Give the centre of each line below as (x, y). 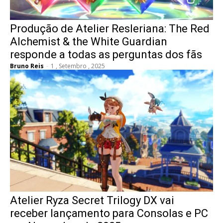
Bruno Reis (27, 66)
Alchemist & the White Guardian (89, 42)
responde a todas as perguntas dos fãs (106, 55)
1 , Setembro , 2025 (78, 66)
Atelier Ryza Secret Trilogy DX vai (92, 200)
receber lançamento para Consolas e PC (109, 213)
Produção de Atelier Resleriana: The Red (110, 29)
